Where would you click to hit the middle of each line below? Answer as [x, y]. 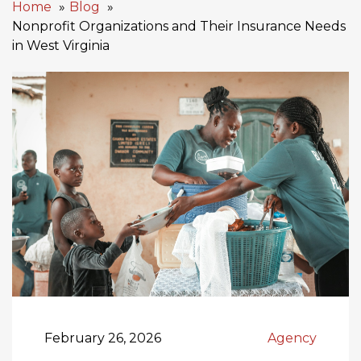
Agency [292, 338]
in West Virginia [62, 46]
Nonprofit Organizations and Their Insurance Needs [179, 26]
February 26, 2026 [103, 338]
